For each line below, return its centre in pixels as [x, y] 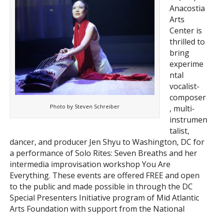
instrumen [188, 120]
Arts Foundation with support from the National [97, 209]
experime [186, 64]
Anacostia [187, 8]
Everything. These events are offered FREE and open [105, 176]
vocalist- [185, 86]
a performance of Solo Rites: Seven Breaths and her [103, 153]
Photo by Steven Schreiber [85, 107]
